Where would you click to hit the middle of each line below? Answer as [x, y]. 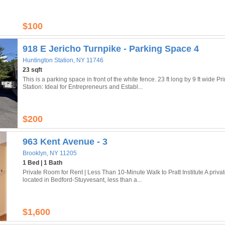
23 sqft [32, 70]
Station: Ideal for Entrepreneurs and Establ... [83, 87]
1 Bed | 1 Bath [42, 163]
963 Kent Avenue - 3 [65, 142]
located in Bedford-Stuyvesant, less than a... [82, 180]
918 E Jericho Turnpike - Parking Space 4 [111, 49]
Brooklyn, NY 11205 [50, 153]
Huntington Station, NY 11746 [63, 60]
